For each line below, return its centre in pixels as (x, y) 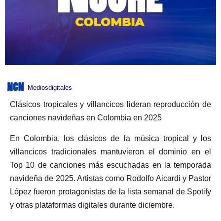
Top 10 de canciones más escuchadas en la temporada (110, 165)
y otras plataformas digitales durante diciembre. (92, 205)
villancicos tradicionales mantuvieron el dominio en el (110, 151)
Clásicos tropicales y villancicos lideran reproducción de (110, 105)
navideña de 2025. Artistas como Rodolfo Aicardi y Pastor (110, 178)
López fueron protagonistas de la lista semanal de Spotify (110, 191)
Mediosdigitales (50, 88)
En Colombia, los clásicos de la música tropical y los (110, 138)
